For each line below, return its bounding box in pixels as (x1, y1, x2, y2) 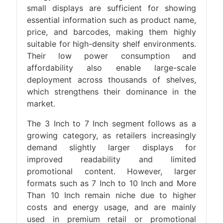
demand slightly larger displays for (27, 142, 196, 152)
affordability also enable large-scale (27, 63, 196, 73)
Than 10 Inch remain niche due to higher (27, 190, 196, 200)
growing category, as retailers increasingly (27, 130, 196, 140)
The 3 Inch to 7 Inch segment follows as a (27, 118, 196, 128)
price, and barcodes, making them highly (27, 27, 196, 37)
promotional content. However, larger (27, 166, 196, 176)
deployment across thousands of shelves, (27, 75, 196, 85)
